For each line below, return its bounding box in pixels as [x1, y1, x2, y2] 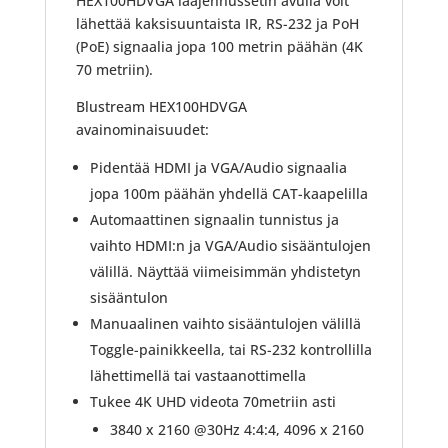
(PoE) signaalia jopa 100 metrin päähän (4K [75, 36, 363, 56]
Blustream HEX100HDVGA [75, 96, 247, 116]
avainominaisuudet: [75, 119, 209, 139]
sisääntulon [89, 287, 168, 307]
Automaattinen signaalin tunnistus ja [89, 209, 339, 229]
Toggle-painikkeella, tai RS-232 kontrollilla [89, 339, 372, 359]
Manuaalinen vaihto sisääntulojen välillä [89, 313, 361, 333]
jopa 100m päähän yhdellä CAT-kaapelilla [89, 183, 368, 203]
